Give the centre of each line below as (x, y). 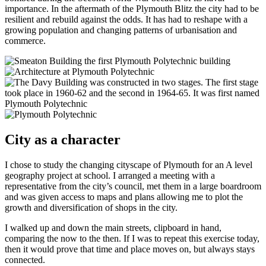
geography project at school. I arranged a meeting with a (110, 176)
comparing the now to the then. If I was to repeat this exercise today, (132, 239)
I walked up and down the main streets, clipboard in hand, (113, 228)
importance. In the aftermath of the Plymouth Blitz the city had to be (132, 9)
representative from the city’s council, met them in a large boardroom (133, 186)
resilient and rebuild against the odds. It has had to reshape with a (126, 20)
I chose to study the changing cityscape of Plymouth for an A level (129, 165)
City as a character (63, 140)
